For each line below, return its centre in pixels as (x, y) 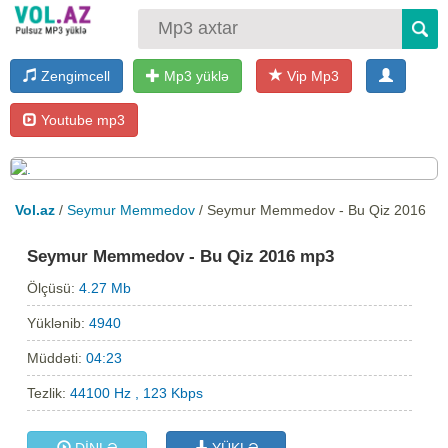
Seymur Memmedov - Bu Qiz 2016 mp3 (181, 256)
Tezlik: (49, 392)
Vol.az (35, 209)
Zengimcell (73, 75)
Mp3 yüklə (194, 75)
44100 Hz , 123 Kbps (137, 392)
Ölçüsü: (53, 287)
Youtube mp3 (81, 119)
